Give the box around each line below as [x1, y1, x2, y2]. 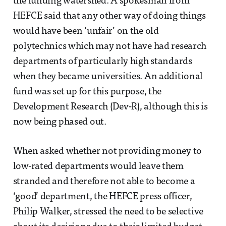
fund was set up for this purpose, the [13, 87, 162, 97]
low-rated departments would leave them [13, 162, 184, 172]
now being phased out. [13, 118, 106, 128]
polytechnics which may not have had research [13, 42, 207, 52]
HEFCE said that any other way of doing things [13, 12, 206, 22]
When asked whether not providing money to [13, 147, 202, 157]
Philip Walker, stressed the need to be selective [13, 207, 204, 217]
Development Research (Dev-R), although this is [13, 102, 208, 112]
